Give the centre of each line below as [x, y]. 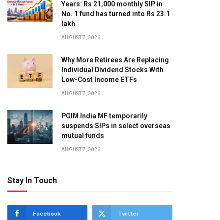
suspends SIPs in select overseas [116, 126]
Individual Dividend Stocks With [112, 70]
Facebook [47, 214]
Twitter [128, 214]
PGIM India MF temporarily [104, 116]
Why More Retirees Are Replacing [115, 60]
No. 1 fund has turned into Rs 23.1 [116, 14]
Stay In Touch [32, 180]
